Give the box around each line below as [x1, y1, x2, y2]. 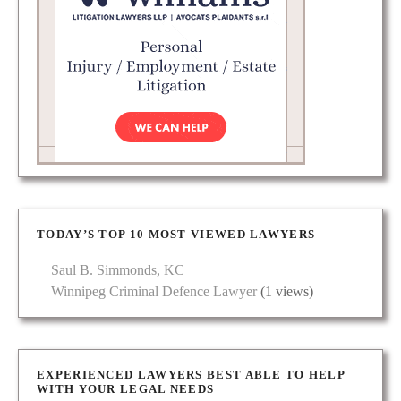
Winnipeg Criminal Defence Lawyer [51, 283, 257, 299]
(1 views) [257, 283, 313, 299]
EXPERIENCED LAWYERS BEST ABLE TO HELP [37, 367, 346, 381]
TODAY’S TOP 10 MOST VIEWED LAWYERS [37, 226, 316, 241]
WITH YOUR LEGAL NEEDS [37, 381, 215, 396]
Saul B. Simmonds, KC [51, 261, 184, 277]
